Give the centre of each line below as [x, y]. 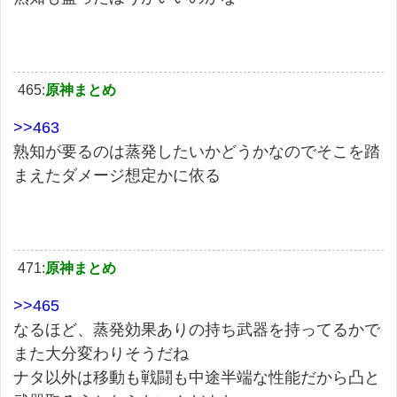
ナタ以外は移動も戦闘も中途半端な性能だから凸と [197, 377]
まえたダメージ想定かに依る [117, 175]
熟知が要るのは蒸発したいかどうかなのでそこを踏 [197, 151]
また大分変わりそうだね [101, 353]
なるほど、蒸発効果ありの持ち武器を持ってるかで [197, 329]
